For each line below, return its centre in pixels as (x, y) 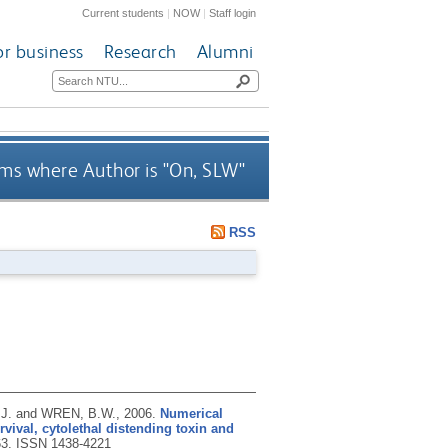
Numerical (191, 413)
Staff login (233, 12)
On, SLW (204, 171)
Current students (123, 12)
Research (140, 52)
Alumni (225, 52)
